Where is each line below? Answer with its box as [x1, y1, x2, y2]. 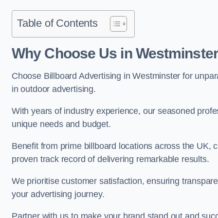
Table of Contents [17, 17, 98, 29]
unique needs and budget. [12, 119, 113, 129]
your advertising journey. [12, 189, 107, 199]
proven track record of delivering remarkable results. [12, 154, 212, 164]
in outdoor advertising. [12, 84, 98, 94]
